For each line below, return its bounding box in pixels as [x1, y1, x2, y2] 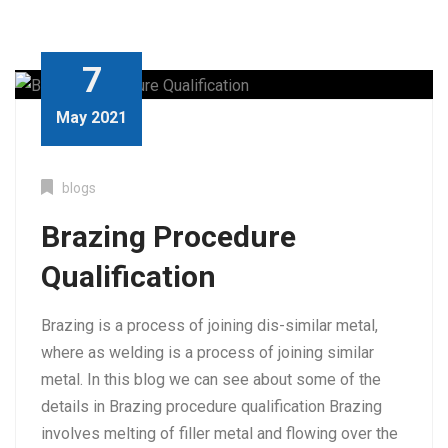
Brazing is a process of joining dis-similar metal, [41, 315, 378, 335]
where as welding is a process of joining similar [41, 342, 374, 362]
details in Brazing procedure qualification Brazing [41, 396, 382, 416]
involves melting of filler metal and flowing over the [41, 423, 398, 443]
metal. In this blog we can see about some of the [41, 369, 381, 389]
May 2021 [56, 107, 127, 127]
